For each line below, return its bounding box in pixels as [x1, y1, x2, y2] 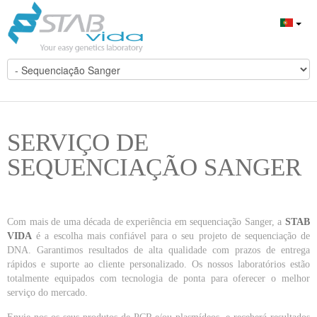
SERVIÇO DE [7, 129, 149, 157]
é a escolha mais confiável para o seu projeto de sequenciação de [32, 231, 310, 242]
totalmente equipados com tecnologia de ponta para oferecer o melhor [7, 273, 310, 284]
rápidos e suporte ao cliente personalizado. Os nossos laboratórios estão [7, 259, 310, 270]
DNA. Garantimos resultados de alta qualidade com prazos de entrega [7, 245, 310, 256]
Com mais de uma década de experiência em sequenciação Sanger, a [7, 217, 285, 228]
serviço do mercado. [7, 287, 88, 299]
